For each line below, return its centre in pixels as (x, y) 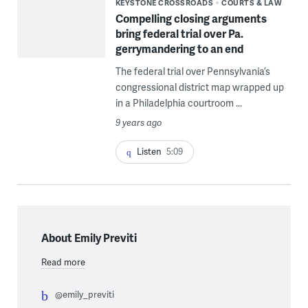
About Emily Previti (89, 238)
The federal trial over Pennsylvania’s (192, 71)
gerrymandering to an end (179, 49)
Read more (63, 262)
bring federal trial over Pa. (179, 34)
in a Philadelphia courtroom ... (178, 103)
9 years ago (139, 123)
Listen (149, 152)
